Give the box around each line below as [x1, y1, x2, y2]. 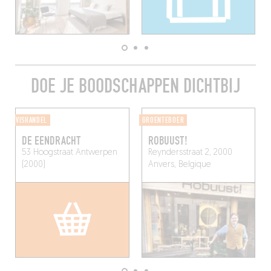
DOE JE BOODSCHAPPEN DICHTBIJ [31, 74, 240, 98]
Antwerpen [73, 148, 117, 157]
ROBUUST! [148, 133, 188, 148]
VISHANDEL [15, 115, 48, 125]
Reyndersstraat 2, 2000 [148, 148, 232, 157]
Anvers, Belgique [148, 160, 211, 169]
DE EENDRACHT [21, 133, 80, 148]
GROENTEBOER [142, 115, 184, 125]
